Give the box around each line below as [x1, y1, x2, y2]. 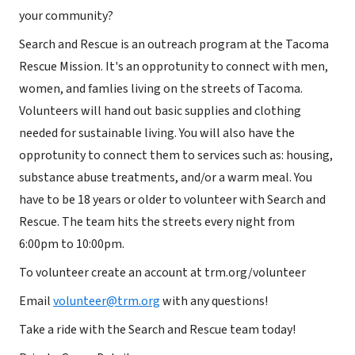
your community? [19, 7, 113, 25]
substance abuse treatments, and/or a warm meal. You [19, 169, 312, 186]
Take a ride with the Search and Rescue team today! [19, 321, 296, 338]
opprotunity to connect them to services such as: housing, [19, 147, 333, 164]
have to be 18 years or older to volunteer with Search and [19, 191, 326, 208]
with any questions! [160, 292, 268, 310]
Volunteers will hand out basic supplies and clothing [19, 102, 301, 120]
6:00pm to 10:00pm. [19, 235, 124, 253]
